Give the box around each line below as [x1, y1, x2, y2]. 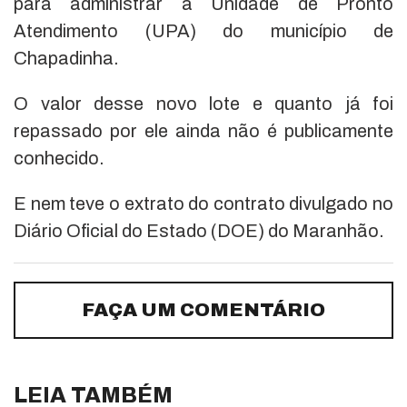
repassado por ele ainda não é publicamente [14, 121, 393, 142]
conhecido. [14, 148, 104, 169]
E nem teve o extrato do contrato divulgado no [14, 194, 393, 214]
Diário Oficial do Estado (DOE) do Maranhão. [14, 221, 384, 242]
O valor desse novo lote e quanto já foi [14, 94, 393, 114]
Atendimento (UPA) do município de [14, 21, 393, 42]
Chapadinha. [14, 48, 119, 69]
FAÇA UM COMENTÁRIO [82, 300, 325, 321]
